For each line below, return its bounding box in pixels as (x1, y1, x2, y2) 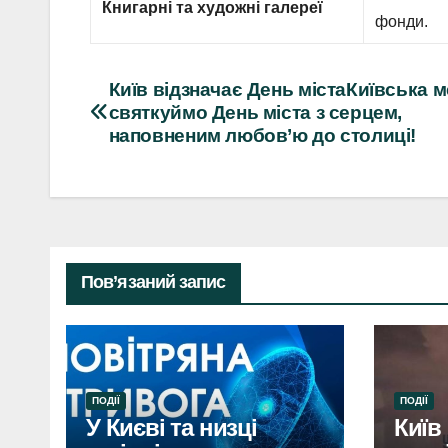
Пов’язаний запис (81, 272, 226, 293)
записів (89, 120, 198, 157)
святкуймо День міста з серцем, (108, 102, 403, 124)
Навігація (89, 79, 224, 116)
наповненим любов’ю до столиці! (108, 125, 417, 147)
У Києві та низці (86, 414, 257, 442)
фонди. (375, 13, 429, 31)
